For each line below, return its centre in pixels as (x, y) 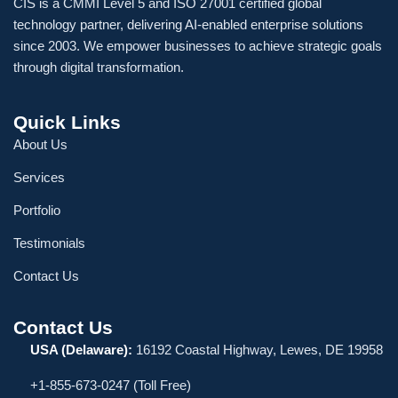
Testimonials (49, 243)
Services (39, 178)
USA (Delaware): (81, 350)
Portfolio (37, 210)
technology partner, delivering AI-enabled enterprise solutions (188, 25)
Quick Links (67, 123)
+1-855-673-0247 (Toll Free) (111, 386)
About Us (40, 145)
